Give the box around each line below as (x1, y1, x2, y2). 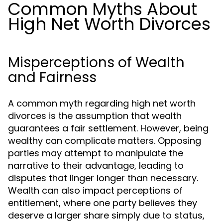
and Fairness (8, 68, 97, 87)
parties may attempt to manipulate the (8, 147, 183, 159)
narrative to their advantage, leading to (8, 159, 184, 172)
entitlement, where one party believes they (8, 197, 197, 209)
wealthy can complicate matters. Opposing (8, 134, 201, 147)
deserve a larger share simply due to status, (8, 209, 205, 222)
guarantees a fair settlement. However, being (8, 122, 209, 134)
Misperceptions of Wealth (8, 53, 185, 72)
